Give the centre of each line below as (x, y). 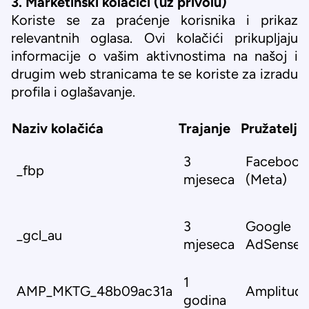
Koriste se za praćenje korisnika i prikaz (154, 20)
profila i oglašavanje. (73, 92)
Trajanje (205, 128)
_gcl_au (39, 235)
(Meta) (266, 179)
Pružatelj (269, 128)
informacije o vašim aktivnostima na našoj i (154, 56)
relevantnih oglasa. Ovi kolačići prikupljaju (154, 38)
